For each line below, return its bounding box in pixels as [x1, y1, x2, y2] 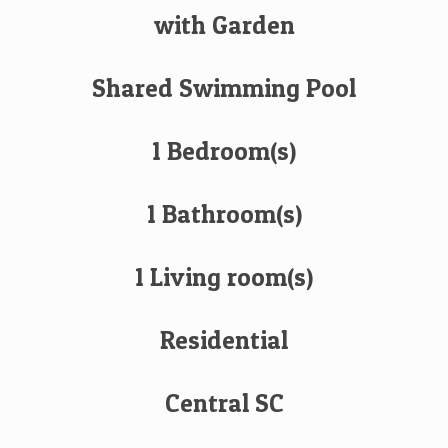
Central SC [164, 388, 284, 418]
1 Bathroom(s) [146, 199, 302, 229]
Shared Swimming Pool [92, 73, 356, 103]
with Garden [153, 10, 295, 40]
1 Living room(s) [135, 262, 313, 292]
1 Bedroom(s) [152, 136, 296, 166]
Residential [160, 325, 288, 355]
